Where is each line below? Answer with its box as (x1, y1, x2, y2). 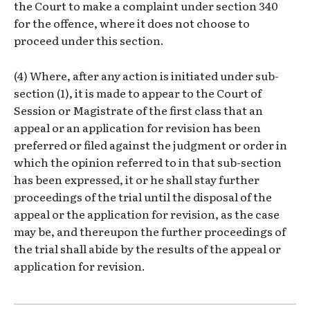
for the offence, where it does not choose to (14, 15, 250, 32)
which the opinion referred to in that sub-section (14, 154, 282, 171)
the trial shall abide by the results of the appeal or (14, 240, 281, 257)
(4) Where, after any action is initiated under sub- (14, 67, 279, 84)
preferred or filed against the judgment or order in (14, 136, 287, 154)
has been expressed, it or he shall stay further (14, 171, 259, 188)
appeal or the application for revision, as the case (14, 206, 280, 223)
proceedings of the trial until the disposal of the (14, 188, 272, 206)
